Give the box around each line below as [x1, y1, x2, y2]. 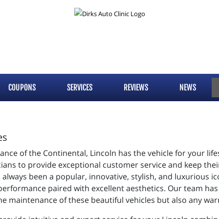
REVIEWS [124, 83, 148, 92]
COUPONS [8, 83, 36, 92]
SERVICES [67, 83, 92, 92]
